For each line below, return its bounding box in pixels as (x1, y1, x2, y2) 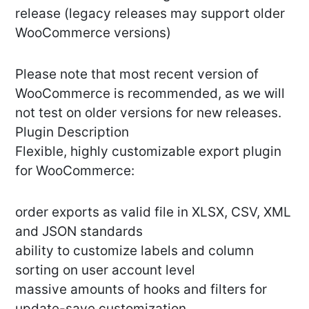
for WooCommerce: (15, 163, 134, 179)
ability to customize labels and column (15, 243, 254, 259)
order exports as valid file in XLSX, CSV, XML (15, 204, 291, 221)
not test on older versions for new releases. (15, 105, 281, 121)
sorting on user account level (15, 262, 195, 279)
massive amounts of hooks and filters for (15, 281, 267, 298)
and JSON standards (15, 223, 143, 240)
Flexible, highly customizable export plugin (15, 143, 281, 160)
